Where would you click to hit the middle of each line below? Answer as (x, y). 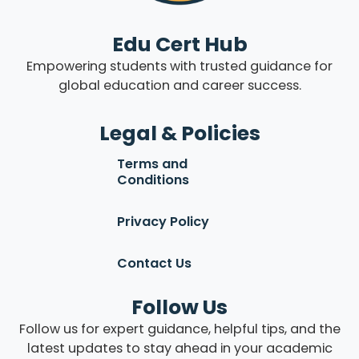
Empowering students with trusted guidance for (179, 67)
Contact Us (155, 264)
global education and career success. (179, 86)
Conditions (153, 180)
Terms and (153, 164)
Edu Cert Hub (179, 45)
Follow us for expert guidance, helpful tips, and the (179, 329)
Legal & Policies (179, 134)
